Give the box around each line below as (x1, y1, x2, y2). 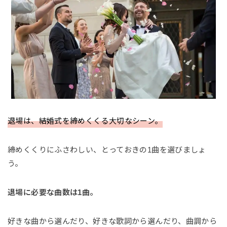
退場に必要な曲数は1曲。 (8, 188, 98, 197)
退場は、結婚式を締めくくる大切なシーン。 (8, 117, 163, 126)
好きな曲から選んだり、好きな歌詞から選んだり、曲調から (8, 217, 217, 226)
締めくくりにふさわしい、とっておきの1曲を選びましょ (8, 145, 206, 155)
